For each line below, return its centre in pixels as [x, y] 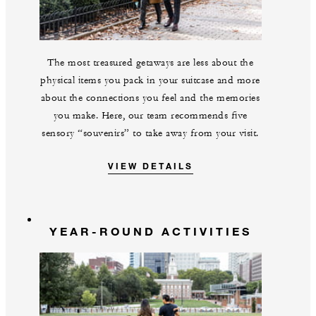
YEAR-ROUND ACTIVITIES [150, 231]
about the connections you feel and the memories [150, 98]
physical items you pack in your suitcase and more [150, 81]
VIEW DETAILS [150, 166]
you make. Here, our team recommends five [150, 116]
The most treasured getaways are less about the [150, 63]
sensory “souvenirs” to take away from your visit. [150, 134]
